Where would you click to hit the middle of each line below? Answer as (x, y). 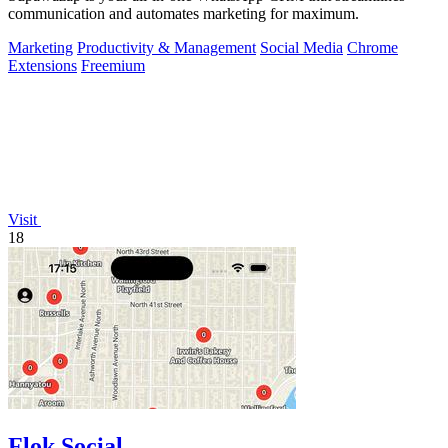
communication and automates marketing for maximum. (183, 13)
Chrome (372, 47)
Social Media (301, 47)
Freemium (113, 65)
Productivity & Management (166, 47)
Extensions (42, 65)
